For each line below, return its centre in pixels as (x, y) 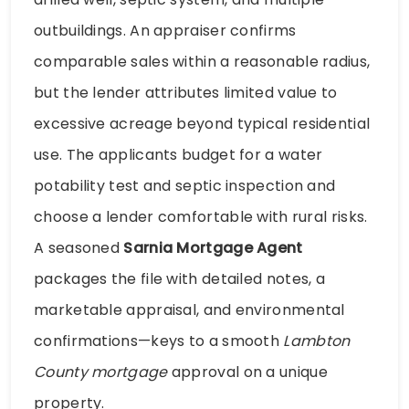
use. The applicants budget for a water (178, 154)
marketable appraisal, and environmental (189, 309)
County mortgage (101, 372)
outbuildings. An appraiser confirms (165, 30)
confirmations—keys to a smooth (159, 341)
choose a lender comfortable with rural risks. (201, 216)
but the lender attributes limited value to (186, 92)
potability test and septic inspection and (185, 185)
